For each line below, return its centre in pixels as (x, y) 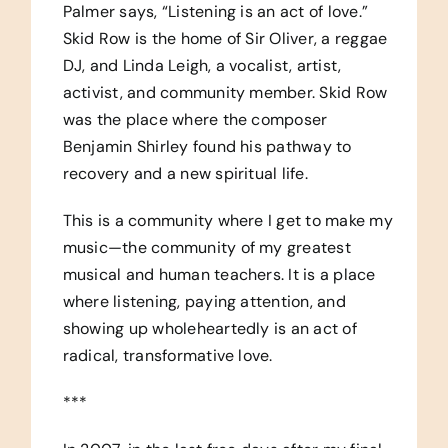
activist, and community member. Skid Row (225, 92)
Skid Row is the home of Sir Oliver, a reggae (225, 38)
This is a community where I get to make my (227, 220)
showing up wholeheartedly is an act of (209, 328)
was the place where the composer (195, 119)
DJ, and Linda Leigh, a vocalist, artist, (202, 65)
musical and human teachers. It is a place (219, 274)
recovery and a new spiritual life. (185, 173)
